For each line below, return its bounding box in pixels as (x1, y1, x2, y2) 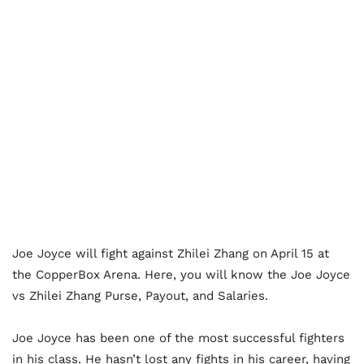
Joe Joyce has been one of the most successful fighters (12, 331, 344, 346)
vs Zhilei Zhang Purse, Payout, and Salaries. (12, 288, 268, 304)
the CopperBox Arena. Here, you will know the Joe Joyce (12, 267, 350, 283)
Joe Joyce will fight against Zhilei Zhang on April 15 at (12, 246, 329, 262)
